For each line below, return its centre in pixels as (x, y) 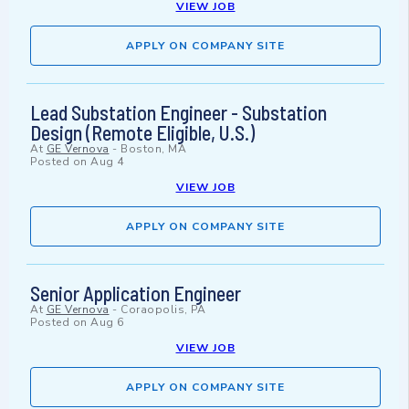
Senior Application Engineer (136, 294)
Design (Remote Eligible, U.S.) (142, 133)
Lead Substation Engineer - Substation (178, 113)
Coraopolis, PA (163, 310)
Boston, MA (153, 149)
